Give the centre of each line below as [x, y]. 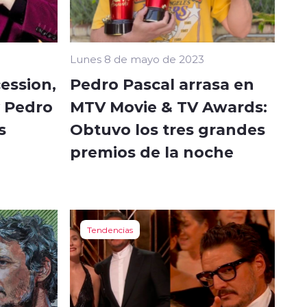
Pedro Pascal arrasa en [162, 84]
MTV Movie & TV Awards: [169, 107]
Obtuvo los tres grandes [168, 129]
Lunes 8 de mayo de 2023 [137, 59]
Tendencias [110, 230]
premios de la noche [152, 152]
